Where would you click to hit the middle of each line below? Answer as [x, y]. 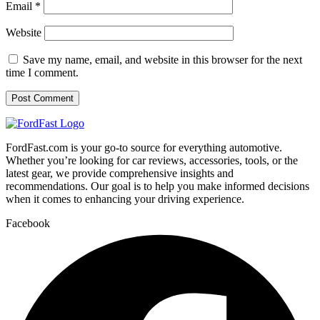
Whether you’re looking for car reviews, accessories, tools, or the [152, 160]
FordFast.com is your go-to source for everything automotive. [144, 147]
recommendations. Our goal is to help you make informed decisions [157, 186]
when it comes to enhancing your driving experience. [125, 199]
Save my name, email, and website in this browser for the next [162, 59]
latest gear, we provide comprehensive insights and [120, 173]
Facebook [28, 223]
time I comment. [42, 72]
